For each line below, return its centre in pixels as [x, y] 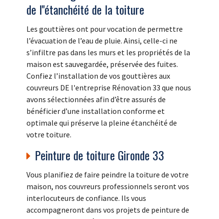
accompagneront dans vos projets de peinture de [108, 209]
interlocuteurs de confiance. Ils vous [86, 198]
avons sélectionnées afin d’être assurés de [96, 99]
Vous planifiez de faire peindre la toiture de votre [108, 174]
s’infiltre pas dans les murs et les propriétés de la [108, 52]
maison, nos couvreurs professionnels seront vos [108, 186]
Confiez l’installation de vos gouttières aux [98, 76]
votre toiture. [49, 134]
